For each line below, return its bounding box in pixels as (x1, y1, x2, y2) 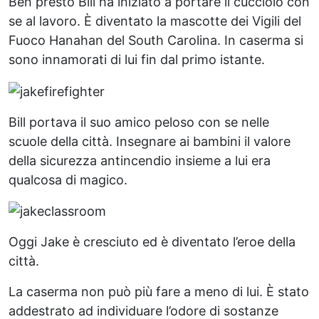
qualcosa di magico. (9, 172, 127, 187)
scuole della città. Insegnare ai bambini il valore (9, 133, 291, 149)
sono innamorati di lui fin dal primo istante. (9, 51, 265, 67)
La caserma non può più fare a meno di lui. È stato (9, 284, 309, 300)
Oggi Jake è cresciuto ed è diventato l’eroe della (9, 234, 296, 250)
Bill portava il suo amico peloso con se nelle (9, 114, 269, 130)
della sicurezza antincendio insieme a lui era (9, 152, 271, 168)
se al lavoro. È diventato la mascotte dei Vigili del (9, 13, 301, 28)
